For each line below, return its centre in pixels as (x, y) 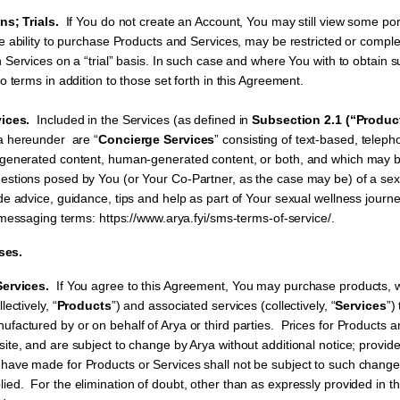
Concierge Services (157, 139)
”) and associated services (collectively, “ (223, 305)
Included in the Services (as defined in (141, 120)
